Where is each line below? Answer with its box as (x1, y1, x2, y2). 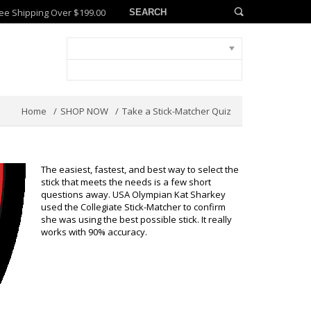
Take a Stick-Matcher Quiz (121, 105, 231, 117)
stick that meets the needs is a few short (40, 176, 211, 188)
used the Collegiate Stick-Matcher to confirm (40, 201, 226, 213)
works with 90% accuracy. (40, 226, 147, 238)
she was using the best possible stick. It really (40, 213, 232, 226)
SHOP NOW (60, 105, 108, 117)
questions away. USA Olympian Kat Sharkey (40, 188, 226, 201)
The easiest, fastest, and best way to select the (40, 163, 239, 176)
